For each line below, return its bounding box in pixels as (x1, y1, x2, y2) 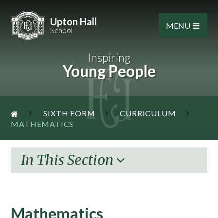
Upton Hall (50, 16, 97, 28)
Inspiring (88, 50, 130, 65)
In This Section (20, 151, 116, 169)
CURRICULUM (120, 109, 176, 118)
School (50, 25, 73, 35)
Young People (62, 61, 156, 81)
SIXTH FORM (43, 109, 95, 118)
